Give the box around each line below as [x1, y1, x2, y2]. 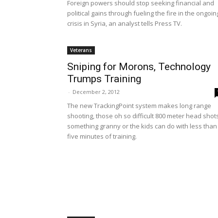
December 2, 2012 [73, 88, 120, 95]
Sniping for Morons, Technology [67, 61, 211, 73]
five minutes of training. [67, 132, 137, 141]
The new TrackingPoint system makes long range [67, 101, 211, 110]
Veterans [70, 47, 92, 54]
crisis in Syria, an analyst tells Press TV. [67, 19, 182, 28]
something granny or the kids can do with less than [67, 122, 217, 130]
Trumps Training [67, 73, 141, 85]
